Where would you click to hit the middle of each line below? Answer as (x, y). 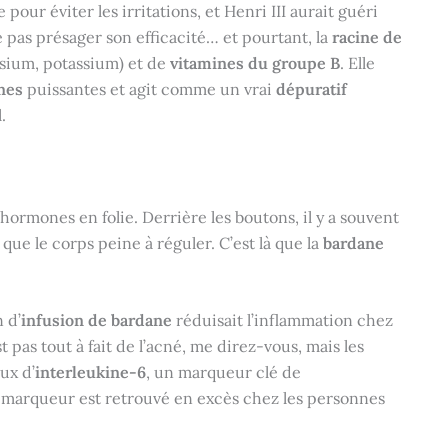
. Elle (357, 63)
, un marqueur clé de (223, 372)
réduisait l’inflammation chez (282, 320)
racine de (367, 37)
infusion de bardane (96, 320)
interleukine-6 (90, 372)
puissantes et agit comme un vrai (149, 89)
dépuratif (311, 89)
